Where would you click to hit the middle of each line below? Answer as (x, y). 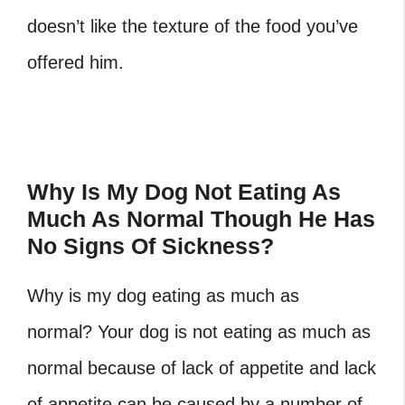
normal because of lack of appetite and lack (202, 368)
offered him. (75, 63)
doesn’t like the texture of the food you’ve (193, 27)
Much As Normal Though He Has (201, 219)
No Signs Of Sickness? (151, 246)
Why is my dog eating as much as (163, 296)
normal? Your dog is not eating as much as (199, 332)
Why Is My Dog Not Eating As (184, 192)
